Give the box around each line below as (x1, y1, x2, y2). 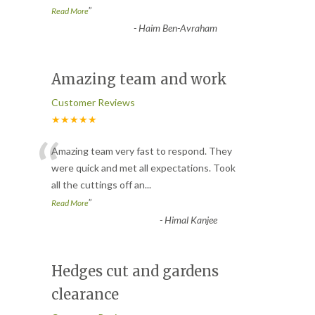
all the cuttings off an (51, 178, 145, 191)
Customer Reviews (51, 96, 135, 108)
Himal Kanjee (164, 213, 217, 226)
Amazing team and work (51, 70, 227, 88)
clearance (51, 285, 119, 303)
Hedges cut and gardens (51, 262, 219, 280)
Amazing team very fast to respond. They (51, 144, 232, 157)
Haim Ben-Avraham (138, 21, 217, 34)
